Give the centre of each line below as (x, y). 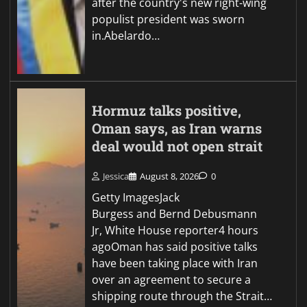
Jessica (116, 176)
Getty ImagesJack (136, 197)
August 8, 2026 (170, 176)
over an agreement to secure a (172, 279)
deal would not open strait (177, 147)
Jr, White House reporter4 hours (175, 230)
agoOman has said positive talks (175, 246)
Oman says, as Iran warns (177, 129)
